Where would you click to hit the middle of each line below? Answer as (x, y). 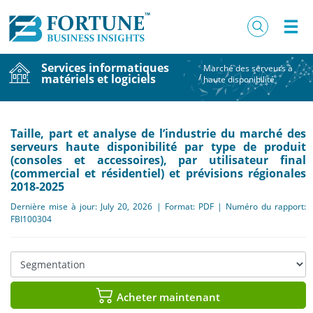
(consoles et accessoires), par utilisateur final (158, 160)
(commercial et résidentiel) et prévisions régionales (158, 173)
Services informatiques (105, 67)
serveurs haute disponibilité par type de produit (158, 146)
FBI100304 (31, 219)
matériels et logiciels (98, 79)
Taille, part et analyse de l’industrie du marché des (158, 133)
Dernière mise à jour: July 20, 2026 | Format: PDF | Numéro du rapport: (158, 206)
